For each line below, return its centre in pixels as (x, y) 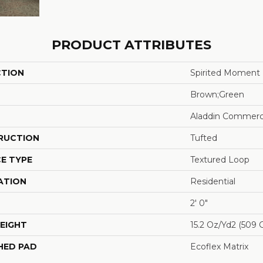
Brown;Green (217, 95)
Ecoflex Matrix (219, 247)
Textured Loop (220, 160)
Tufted (204, 138)
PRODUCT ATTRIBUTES (131, 45)
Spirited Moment (225, 73)
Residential (213, 181)
